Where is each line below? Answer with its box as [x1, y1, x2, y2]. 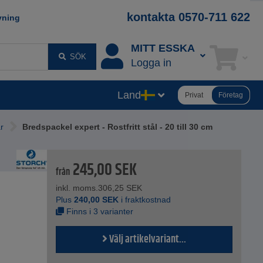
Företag [218, 90, 243, 99]
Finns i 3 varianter [64, 207, 134, 217]
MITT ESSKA [130, 42, 195, 55]
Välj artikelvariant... [107, 231, 187, 248]
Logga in [130, 57, 171, 69]
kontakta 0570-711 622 [127, 11, 250, 23]
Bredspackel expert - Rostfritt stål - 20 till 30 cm [22, 122, 213, 132]
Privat [185, 90, 203, 99]
